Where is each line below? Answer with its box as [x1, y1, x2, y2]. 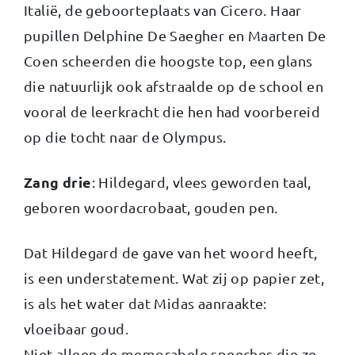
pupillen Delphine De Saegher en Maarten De [24, 26, 326, 44]
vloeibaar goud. [24, 319, 129, 337]
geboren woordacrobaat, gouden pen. [24, 198, 278, 216]
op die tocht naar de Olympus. [24, 128, 227, 145]
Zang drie [24, 172, 92, 191]
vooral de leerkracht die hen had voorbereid [24, 102, 321, 120]
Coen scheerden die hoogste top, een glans [24, 52, 313, 69]
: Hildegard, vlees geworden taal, [91, 173, 311, 190]
